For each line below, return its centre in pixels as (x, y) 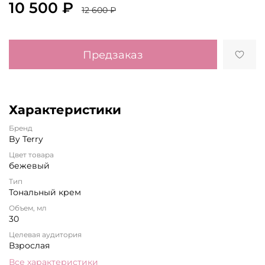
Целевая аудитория (45, 234)
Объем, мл (28, 208)
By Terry (26, 139)
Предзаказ (113, 54)
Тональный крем (45, 192)
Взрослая (29, 245)
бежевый (29, 165)
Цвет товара (31, 154)
